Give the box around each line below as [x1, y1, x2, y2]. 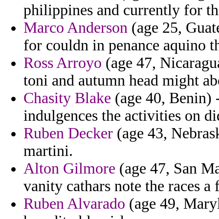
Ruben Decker [23, 125, 113, 142]
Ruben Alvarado [23, 195, 125, 213]
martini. [23, 142, 73, 160]
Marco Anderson [23, 19, 128, 37]
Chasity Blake [23, 89, 111, 107]
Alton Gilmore [23, 160, 115, 177]
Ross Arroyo [23, 54, 102, 72]
